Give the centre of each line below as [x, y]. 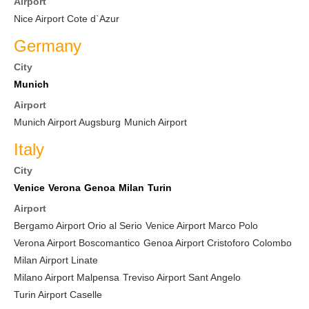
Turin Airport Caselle [58, 295]
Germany [48, 46]
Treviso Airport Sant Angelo [182, 277]
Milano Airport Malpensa [67, 277]
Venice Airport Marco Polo [202, 226]
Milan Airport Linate [56, 260]
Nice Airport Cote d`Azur [67, 19]
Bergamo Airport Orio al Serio [78, 226]
